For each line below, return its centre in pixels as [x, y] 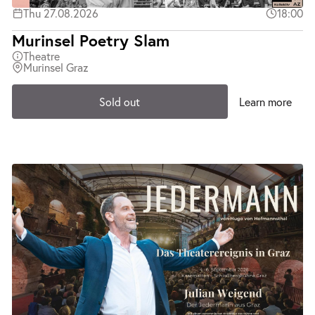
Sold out [120, 101]
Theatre [42, 56]
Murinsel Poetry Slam [91, 40]
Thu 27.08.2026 [61, 13]
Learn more [265, 101]
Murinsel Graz [56, 67]
